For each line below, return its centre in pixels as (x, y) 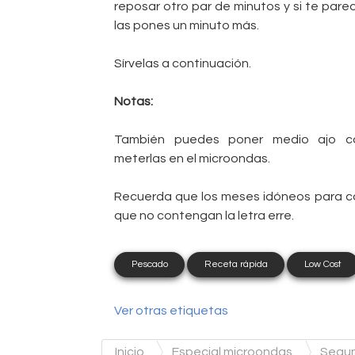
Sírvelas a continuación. (183, 63)
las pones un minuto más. (187, 25)
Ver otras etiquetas (171, 310)
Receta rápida (236, 264)
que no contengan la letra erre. (204, 215)
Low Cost (323, 264)
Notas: (134, 101)
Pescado (149, 264)
